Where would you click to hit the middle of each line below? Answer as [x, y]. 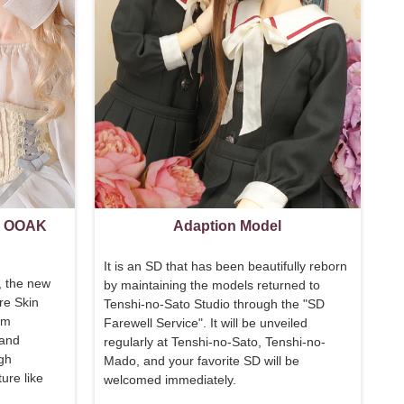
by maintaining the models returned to [211, 285]
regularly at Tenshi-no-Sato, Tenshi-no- [214, 341]
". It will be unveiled [252, 322]
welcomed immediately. [170, 379]
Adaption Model [228, 225]
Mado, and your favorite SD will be [201, 360]
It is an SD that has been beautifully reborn [225, 266]
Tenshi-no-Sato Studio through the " [205, 303]
